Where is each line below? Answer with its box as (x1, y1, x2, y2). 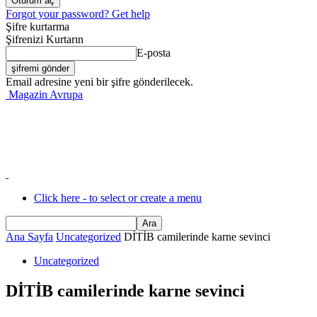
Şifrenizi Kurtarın (6, 33, 83, 45)
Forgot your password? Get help (6, 8, 150, 20)
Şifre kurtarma (6, 21, 69, 33)
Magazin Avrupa (8, 88, 83, 100)
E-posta (137, 47, 171, 59)
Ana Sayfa (6, 231, 53, 243)
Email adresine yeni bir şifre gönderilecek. (6, 76, 193, 88)
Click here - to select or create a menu (34, 192, 202, 204)
